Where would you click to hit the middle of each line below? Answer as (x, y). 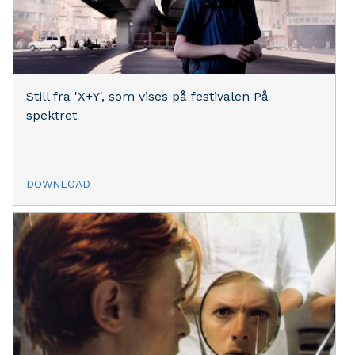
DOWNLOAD (58, 183)
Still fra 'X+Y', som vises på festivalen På (147, 96)
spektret (52, 115)
